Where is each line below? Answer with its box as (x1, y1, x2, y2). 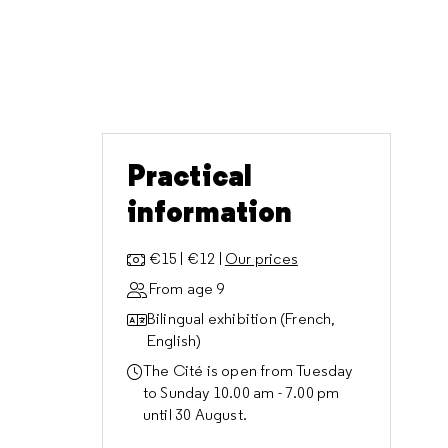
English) (146, 331, 202, 350)
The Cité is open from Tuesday (142, 361, 353, 380)
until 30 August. (142, 405, 247, 424)
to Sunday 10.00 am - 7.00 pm (142, 383, 340, 402)
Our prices (224, 249, 298, 268)
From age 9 (148, 279, 225, 298)
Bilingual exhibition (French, (146, 309, 336, 328)
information (126, 192, 293, 231)
